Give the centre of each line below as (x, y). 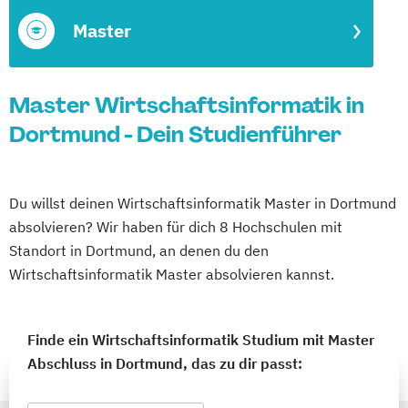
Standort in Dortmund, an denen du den (139, 250)
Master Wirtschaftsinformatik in (187, 105)
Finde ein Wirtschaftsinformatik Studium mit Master (201, 340)
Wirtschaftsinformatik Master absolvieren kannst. (172, 274)
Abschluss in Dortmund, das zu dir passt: (165, 363)
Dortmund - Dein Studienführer (175, 134)
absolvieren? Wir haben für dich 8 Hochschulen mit (176, 227)
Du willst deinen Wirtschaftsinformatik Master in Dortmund (203, 203)
